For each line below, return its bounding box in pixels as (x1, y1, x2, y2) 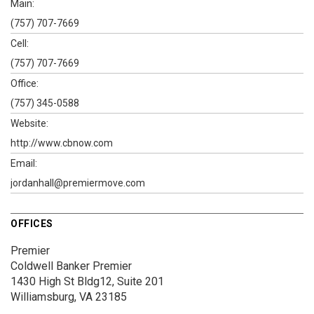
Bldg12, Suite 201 (74, 274, 164, 288)
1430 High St (11, 274, 74, 288)
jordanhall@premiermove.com (11, 177, 145, 189)
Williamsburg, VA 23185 (11, 289, 127, 303)
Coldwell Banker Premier (11, 259, 132, 273)
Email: (11, 157, 37, 169)
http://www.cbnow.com (11, 137, 113, 149)
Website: (11, 117, 48, 129)
